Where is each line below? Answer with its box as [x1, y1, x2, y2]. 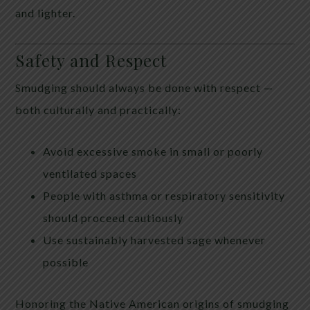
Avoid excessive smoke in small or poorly [43, 144, 264, 158]
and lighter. [15, 6, 76, 19]
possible [43, 255, 89, 268]
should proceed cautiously [43, 210, 184, 224]
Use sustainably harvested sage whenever [43, 232, 266, 246]
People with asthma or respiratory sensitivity [43, 188, 286, 202]
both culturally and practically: [15, 102, 182, 116]
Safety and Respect [15, 48, 167, 71]
